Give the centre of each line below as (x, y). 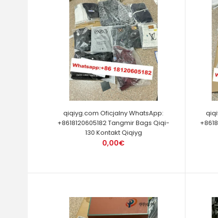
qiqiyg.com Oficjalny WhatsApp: (114, 113)
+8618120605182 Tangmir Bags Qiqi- (114, 123)
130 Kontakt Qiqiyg (113, 133)
